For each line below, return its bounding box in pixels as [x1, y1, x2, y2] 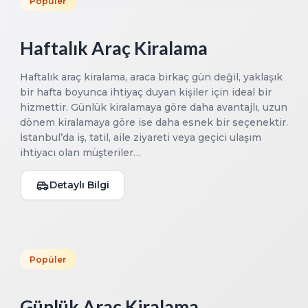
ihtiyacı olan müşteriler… [20, 146, 141, 159]
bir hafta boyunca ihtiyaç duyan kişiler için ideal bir [20, 86, 272, 99]
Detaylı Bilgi [49, 179, 109, 192]
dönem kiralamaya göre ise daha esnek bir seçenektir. [20, 116, 288, 129]
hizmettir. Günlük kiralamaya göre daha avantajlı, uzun [20, 101, 287, 114]
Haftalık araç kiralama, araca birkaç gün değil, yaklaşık [20, 71, 283, 84]
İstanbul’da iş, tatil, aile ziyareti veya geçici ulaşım [20, 131, 261, 144]
